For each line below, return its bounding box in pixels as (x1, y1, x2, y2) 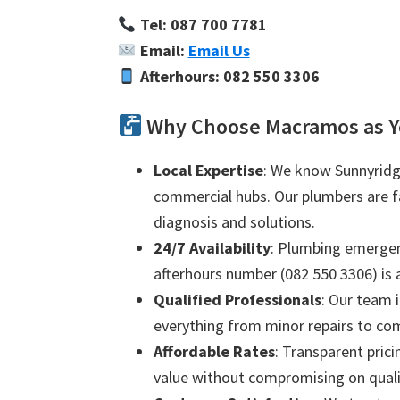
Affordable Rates (154, 341, 275, 362)
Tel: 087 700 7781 (139, 14, 267, 35)
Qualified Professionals (154, 289, 321, 310)
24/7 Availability (154, 237, 271, 258)
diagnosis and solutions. (154, 212, 315, 232)
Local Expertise (154, 160, 263, 180)
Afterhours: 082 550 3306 (139, 66, 320, 87)
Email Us (187, 40, 250, 61)
